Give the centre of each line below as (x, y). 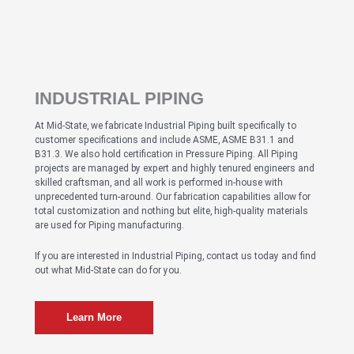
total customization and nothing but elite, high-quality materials (171, 211)
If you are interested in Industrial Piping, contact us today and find (175, 256)
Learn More (94, 318)
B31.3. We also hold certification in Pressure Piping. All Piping (166, 154)
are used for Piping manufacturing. (109, 225)
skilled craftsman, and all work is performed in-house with (159, 182)
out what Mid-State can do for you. (108, 271)
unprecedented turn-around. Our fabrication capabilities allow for (173, 196)
